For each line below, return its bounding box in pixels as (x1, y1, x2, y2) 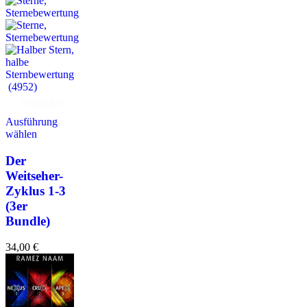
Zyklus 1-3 (5, 183, 66, 198)
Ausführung (5, 115, 58, 127)
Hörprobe (21, 96, 62, 108)
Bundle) (5, 213, 50, 228)
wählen (5, 127, 37, 140)
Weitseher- (5, 168, 63, 183)
